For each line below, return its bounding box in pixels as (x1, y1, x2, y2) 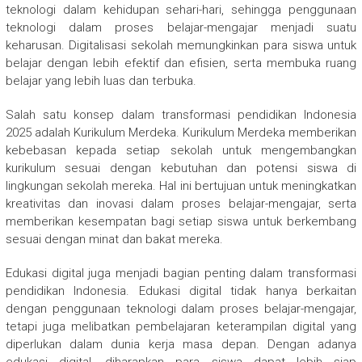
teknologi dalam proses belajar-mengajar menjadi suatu (5, 20, 357, 36)
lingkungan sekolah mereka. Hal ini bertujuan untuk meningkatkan (5, 179, 357, 194)
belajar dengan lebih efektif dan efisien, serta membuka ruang (5, 56, 357, 71)
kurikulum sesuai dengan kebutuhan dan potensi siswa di (5, 161, 357, 176)
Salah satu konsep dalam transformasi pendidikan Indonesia (5, 107, 357, 123)
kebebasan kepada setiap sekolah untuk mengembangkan (5, 143, 357, 158)
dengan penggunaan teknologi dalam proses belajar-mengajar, (5, 301, 357, 317)
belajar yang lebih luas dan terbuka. (5, 74, 196, 89)
